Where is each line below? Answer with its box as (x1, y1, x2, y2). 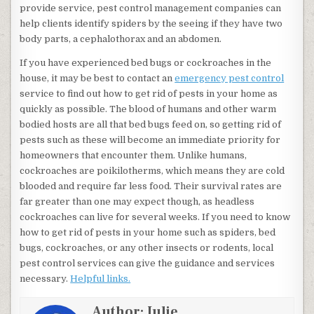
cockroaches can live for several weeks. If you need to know (20, 212, 291, 222)
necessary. (20, 273, 71, 284)
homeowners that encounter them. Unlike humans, (20, 150, 247, 161)
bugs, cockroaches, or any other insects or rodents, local (20, 243, 274, 253)
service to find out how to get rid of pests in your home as (20, 88, 278, 99)
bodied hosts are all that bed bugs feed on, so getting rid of (20, 119, 282, 130)
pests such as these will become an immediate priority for (20, 135, 281, 145)
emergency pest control (175, 73, 285, 83)
